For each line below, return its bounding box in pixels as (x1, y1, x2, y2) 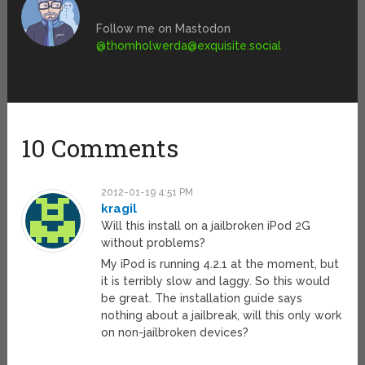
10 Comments (21, 132, 179, 165)
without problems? (101, 236, 206, 250)
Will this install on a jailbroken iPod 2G (101, 219, 311, 233)
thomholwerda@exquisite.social (106, 39, 282, 53)
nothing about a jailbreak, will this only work (101, 309, 342, 323)
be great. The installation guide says (101, 292, 303, 306)
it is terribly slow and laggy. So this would (101, 275, 331, 288)
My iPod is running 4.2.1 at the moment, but (101, 257, 340, 271)
